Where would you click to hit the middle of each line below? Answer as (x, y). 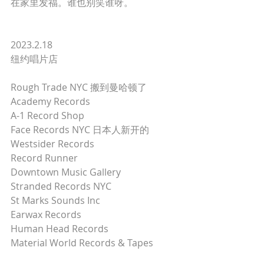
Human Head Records (61, 229)
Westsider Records (54, 144)
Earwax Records (47, 214)
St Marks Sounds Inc (57, 200)
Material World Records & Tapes (82, 243)
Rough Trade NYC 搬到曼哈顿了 (80, 87)
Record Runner (45, 158)
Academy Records (52, 101)
